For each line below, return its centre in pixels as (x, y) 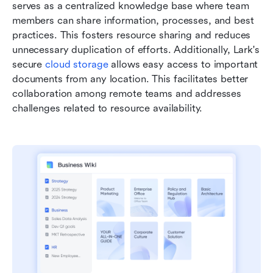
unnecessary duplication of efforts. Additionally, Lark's (136, 49)
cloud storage (77, 64)
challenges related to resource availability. (108, 108)
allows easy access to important (183, 64)
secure (29, 64)
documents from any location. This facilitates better (130, 79)
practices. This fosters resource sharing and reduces (132, 35)
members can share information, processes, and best (133, 20)
